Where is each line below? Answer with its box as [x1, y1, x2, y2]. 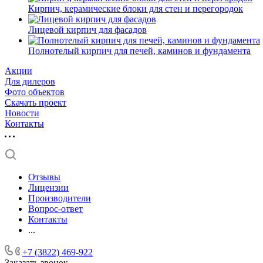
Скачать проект [5, 97, 66, 107]
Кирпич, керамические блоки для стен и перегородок [28, 4, 243, 14]
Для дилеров [5, 76, 55, 86]
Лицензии [28, 183, 69, 193]
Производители [28, 193, 91, 203]
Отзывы [28, 172, 60, 182]
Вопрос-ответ [28, 204, 83, 214]
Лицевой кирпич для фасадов [28, 25, 147, 35]
